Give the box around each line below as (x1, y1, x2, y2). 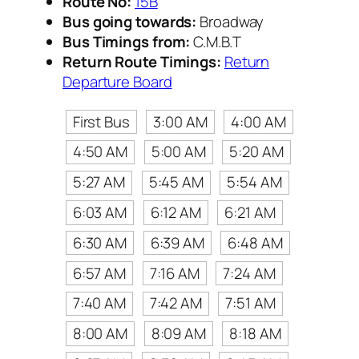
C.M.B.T (190, 30, 241, 52)
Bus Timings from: (63, 30, 191, 52)
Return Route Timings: (63, 50, 221, 72)
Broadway (196, 10, 264, 32)
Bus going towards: (63, 10, 197, 32)
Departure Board (63, 71, 172, 92)
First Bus (72, 111, 130, 132)
